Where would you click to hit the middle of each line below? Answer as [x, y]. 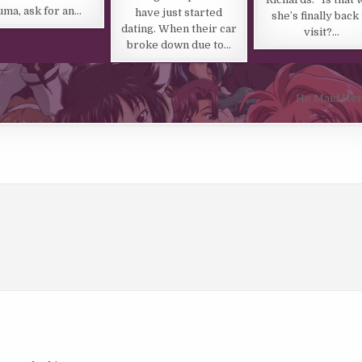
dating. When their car [179, 28]
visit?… [322, 32]
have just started [179, 12]
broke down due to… [179, 44]
